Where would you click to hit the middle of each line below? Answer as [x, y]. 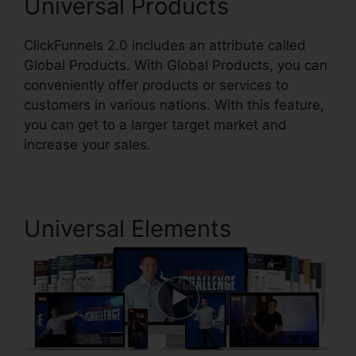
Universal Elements [128, 228]
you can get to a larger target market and [155, 125]
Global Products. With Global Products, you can [176, 65]
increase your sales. [87, 145]
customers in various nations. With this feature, [174, 105]
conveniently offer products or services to [156, 85]
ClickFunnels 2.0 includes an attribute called [165, 45]
